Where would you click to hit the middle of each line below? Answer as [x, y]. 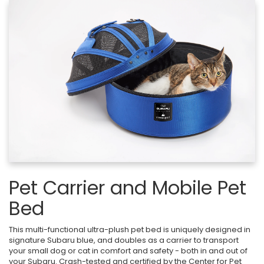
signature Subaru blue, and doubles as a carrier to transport [124, 240]
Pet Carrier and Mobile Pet [128, 188]
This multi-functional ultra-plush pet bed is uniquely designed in [130, 230]
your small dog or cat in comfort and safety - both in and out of [128, 251]
